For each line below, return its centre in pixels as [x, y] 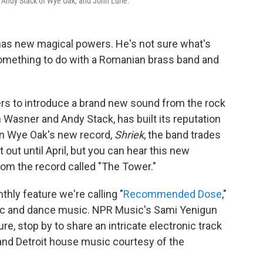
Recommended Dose [173, 194]
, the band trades [182, 135]
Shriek [129, 135]
